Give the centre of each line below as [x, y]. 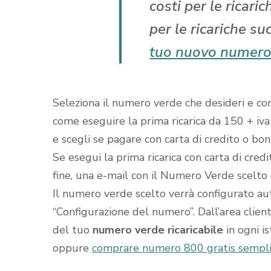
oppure [72, 248]
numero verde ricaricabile [158, 230]
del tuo [71, 230]
